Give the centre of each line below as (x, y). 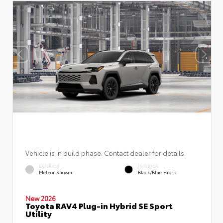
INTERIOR (148, 166)
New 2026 (41, 198)
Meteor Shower (56, 172)
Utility (39, 213)
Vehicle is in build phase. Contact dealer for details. (106, 153)
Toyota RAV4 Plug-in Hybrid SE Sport (99, 205)
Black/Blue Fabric (158, 172)
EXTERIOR (49, 166)
